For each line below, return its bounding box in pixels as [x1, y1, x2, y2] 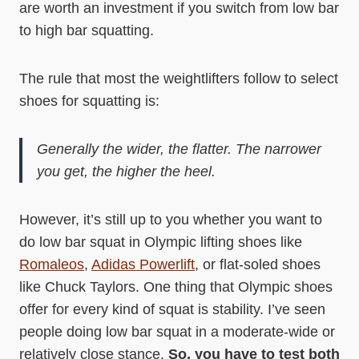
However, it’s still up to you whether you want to [19, 212, 322, 228]
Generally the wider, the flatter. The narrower [37, 141, 321, 157]
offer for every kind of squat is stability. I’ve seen [19, 301, 325, 317]
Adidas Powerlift [91, 256, 195, 272]
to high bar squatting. [19, 22, 154, 38]
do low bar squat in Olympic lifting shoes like [19, 234, 302, 250]
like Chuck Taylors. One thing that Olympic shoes [19, 279, 333, 295]
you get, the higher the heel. [37, 163, 216, 179]
